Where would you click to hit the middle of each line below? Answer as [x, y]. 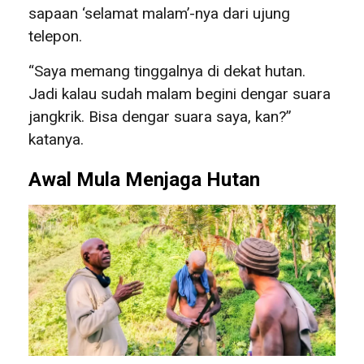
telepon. [55, 36]
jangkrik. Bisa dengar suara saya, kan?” [160, 116]
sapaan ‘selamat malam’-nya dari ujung [159, 13]
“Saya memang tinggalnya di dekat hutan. [167, 71]
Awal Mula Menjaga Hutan [144, 179]
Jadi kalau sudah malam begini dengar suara [180, 93]
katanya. [56, 139]
